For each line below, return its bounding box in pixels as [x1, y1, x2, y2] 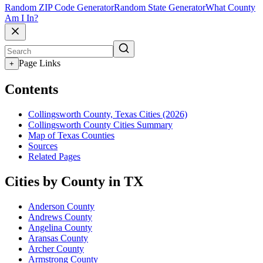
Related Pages [28, 151, 80, 161]
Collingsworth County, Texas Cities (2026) [28, 109, 187, 119]
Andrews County [28, 211, 92, 222]
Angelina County [28, 222, 92, 232]
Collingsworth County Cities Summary [28, 119, 173, 130]
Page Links [19, 58, 60, 69]
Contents [5, 82, 58, 97]
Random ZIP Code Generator [5, 2, 114, 13]
